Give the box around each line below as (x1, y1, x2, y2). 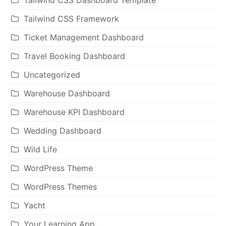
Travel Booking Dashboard (24, 51, 126, 61)
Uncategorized (24, 70, 81, 80)
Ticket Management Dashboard (24, 32, 144, 42)
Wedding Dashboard (24, 126, 102, 136)
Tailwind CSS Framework (24, 14, 120, 24)
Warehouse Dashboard (24, 88, 110, 98)
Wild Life (24, 144, 58, 154)
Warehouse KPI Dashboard (24, 107, 125, 117)
